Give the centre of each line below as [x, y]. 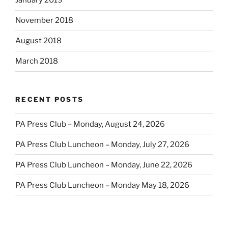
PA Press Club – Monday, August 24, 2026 [90, 124]
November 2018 [44, 21]
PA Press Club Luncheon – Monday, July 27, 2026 [102, 144]
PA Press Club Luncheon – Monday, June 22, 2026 [104, 165]
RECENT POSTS [50, 99]
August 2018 [38, 41]
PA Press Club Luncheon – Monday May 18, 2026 [102, 185]
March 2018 [37, 61]
